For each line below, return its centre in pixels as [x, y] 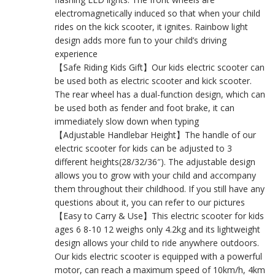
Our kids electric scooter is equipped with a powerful [158, 256]
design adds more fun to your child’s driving [141, 40]
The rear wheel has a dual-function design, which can [160, 94]
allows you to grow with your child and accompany [155, 175]
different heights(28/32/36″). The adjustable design [155, 161]
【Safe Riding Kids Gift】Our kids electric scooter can [160, 67]
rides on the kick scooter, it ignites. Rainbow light [151, 26]
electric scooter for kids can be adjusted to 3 [143, 148]
